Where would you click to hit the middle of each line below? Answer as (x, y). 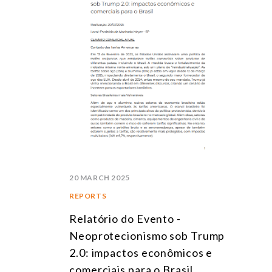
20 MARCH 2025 (100, 177)
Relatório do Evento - (125, 218)
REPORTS (88, 195)
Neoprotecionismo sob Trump (147, 235)
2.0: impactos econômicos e (141, 252)
